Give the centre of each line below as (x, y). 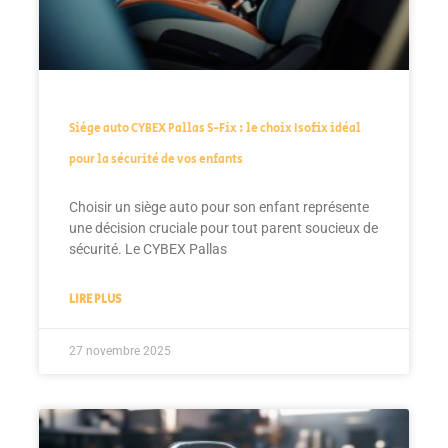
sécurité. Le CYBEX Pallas (148, 248)
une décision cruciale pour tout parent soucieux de (223, 227)
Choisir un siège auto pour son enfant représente (219, 206)
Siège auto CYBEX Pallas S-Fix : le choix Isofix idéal (215, 128)
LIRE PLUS (95, 299)
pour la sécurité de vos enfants (156, 159)
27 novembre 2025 (120, 350)
